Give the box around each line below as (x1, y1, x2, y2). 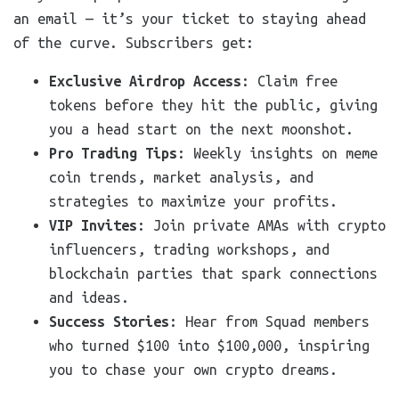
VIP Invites (49, 217, 137, 233)
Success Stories (49, 313, 169, 330)
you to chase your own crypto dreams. (49, 362, 338, 378)
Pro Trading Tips (49, 145, 177, 161)
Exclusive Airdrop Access (49, 73, 241, 89)
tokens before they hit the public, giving (49, 97, 378, 113)
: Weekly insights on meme (177, 145, 378, 161)
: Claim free (241, 73, 338, 89)
